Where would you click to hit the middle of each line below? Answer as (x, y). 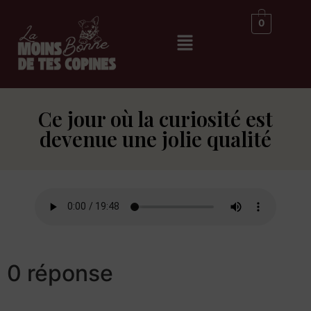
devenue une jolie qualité (155, 138)
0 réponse (60, 273)
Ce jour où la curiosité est (155, 118)
